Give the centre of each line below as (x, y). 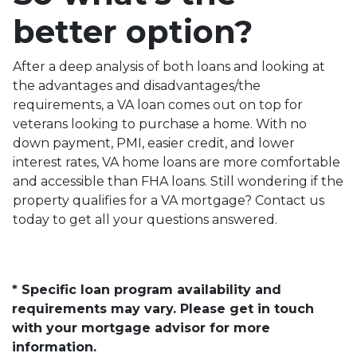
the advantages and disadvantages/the (137, 85)
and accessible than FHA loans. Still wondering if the (178, 181)
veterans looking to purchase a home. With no (160, 124)
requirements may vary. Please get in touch (163, 308)
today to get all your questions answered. (145, 219)
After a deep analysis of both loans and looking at (169, 66)
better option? (133, 31)
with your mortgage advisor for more (141, 328)
